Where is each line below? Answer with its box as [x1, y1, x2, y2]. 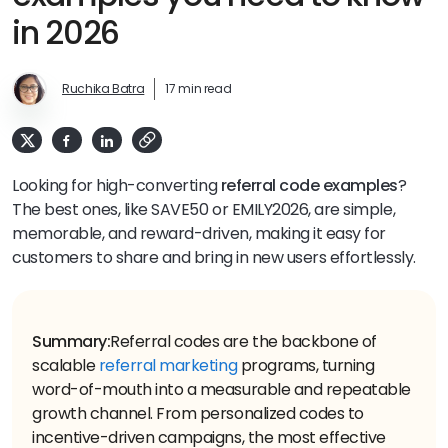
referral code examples [220, 173, 399, 197]
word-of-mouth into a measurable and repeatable [32, 377, 411, 401]
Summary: [32, 329, 111, 353]
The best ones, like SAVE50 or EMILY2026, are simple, [12, 197, 396, 221]
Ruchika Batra [62, 80, 145, 98]
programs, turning [237, 353, 375, 377]
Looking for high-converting [12, 173, 221, 197]
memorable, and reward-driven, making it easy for [12, 221, 386, 245]
